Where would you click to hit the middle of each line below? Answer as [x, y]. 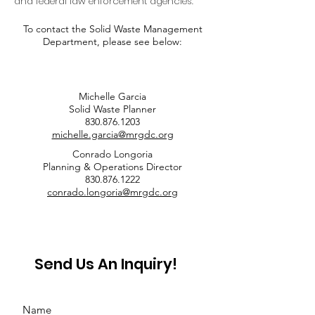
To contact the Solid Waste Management [112, 29]
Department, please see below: [112, 41]
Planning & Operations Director [112, 167]
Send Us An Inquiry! [106, 264]
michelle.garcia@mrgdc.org [112, 134]
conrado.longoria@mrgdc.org [112, 192]
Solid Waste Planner [112, 109]
